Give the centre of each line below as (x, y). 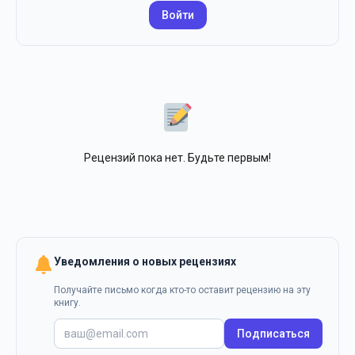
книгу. (68, 302)
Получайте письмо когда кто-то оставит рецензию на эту (183, 290)
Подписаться (273, 333)
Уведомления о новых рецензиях (145, 261)
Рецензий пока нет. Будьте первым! (177, 157)
